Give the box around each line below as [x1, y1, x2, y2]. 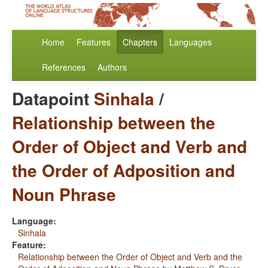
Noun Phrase [12, 182, 116, 207]
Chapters [123, 36, 157, 48]
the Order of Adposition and [12, 158, 235, 183]
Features [77, 36, 111, 48]
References [42, 61, 86, 74]
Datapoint [12, 86, 94, 111]
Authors [98, 61, 127, 74]
